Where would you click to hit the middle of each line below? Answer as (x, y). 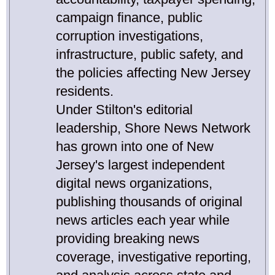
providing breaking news (128, 239)
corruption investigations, (130, 36)
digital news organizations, (134, 184)
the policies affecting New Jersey (153, 73)
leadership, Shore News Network (153, 128)
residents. (85, 91)
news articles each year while (143, 220)
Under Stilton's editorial (124, 110)
